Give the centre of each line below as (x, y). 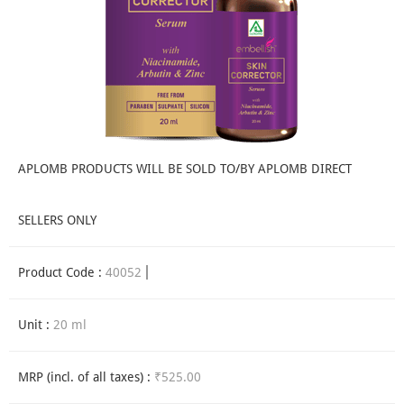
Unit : (36, 325)
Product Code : (62, 273)
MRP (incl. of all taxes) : (86, 377)
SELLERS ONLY (57, 220)
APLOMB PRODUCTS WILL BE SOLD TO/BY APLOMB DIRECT (185, 169)
